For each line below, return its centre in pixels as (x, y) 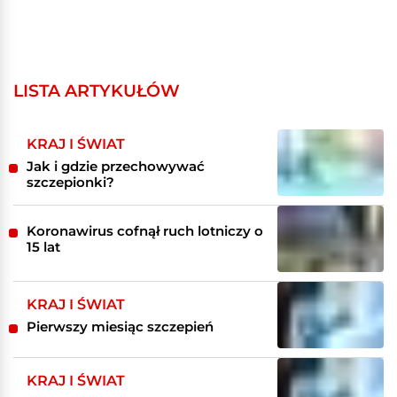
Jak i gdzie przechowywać (116, 166)
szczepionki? (70, 182)
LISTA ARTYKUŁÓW (97, 90)
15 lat (43, 246)
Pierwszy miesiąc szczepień (120, 326)
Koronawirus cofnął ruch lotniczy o (145, 230)
